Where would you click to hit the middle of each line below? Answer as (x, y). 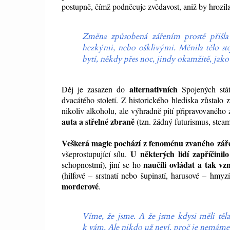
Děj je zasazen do (95, 89)
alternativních (156, 89)
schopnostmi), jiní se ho (101, 165)
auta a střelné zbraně (98, 122)
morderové (80, 186)
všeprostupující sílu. (96, 154)
